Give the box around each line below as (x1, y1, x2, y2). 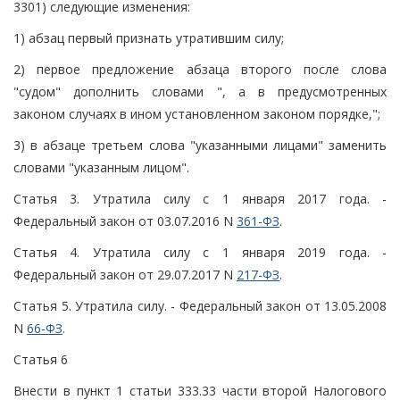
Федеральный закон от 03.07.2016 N (13, 212, 237, 229)
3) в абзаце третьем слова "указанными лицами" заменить (13, 136, 387, 154)
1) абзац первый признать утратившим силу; (13, 29, 284, 46)
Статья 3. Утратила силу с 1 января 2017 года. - (13, 189, 387, 207)
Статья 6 (13, 350, 68, 368)
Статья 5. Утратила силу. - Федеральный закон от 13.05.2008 (13, 296, 387, 314)
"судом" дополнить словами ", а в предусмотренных (13, 82, 387, 100)
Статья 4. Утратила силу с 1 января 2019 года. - (13, 243, 387, 261)
